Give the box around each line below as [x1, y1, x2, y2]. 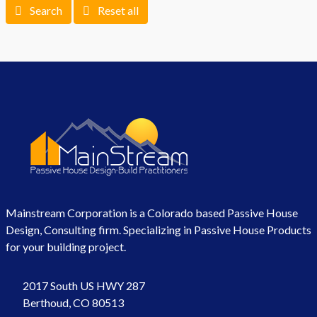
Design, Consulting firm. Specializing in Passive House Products [6, 223, 311, 237]
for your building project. [6, 240, 126, 254]
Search [30, 4, 62, 18]
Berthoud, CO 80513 [23, 296, 124, 310]
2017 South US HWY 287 [23, 279, 145, 293]
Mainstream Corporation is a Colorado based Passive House [6, 206, 298, 220]
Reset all [98, 4, 139, 18]
